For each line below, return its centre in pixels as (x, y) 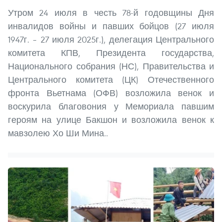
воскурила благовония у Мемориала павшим (111, 107)
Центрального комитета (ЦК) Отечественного (111, 80)
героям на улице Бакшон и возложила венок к (111, 120)
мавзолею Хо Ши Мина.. (58, 133)
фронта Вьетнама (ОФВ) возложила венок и (111, 93)
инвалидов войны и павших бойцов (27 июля (111, 26)
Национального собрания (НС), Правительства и (111, 66)
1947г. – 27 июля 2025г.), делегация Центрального (111, 40)
